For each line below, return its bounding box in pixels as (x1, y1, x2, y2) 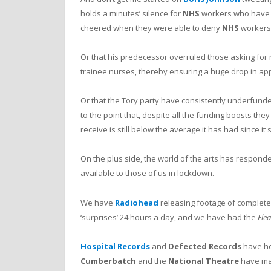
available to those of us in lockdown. (80, 168, 214, 179)
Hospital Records (80, 240, 150, 252)
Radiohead (115, 197, 158, 208)
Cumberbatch (80, 255, 136, 266)
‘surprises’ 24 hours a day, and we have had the (80, 211, 258, 223)
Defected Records (168, 240, 241, 252)
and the (136, 255, 168, 266)
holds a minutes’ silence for (80, 7, 183, 19)
